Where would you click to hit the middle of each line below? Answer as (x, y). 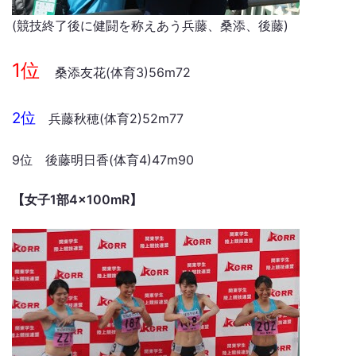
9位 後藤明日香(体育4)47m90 (103, 160)
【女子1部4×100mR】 (77, 199)
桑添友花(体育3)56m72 (123, 72)
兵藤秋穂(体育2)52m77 (110, 118)
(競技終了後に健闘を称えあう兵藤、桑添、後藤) (150, 25)
